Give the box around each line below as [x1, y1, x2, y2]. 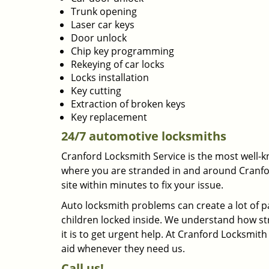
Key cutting [71, 84, 121, 97]
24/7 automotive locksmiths [61, 128, 226, 144]
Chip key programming [71, 44, 174, 58]
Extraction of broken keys [71, 97, 186, 110]
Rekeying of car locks [71, 58, 165, 71]
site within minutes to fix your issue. [61, 178, 223, 192]
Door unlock [71, 31, 127, 44]
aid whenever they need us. [61, 242, 185, 255]
